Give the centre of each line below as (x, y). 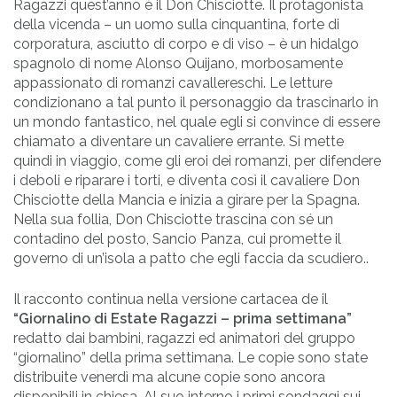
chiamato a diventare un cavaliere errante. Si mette (179, 141)
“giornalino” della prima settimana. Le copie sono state (191, 357)
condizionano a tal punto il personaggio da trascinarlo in (196, 102)
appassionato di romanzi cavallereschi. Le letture (173, 82)
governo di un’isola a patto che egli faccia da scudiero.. (191, 258)
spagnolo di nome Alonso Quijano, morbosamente (178, 63)
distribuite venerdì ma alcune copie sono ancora (169, 377)
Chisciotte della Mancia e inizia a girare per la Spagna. (187, 199)
